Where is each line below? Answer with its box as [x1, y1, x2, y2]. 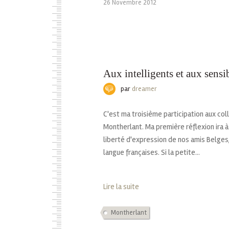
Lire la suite [103, 182, 139, 192]
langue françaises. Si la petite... [103, 148, 200, 157]
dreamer [132, 85, 157, 94]
